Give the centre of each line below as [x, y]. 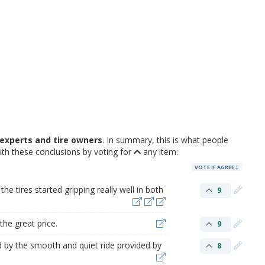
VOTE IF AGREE [215, 167]
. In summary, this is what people [165, 140]
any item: [159, 152]
